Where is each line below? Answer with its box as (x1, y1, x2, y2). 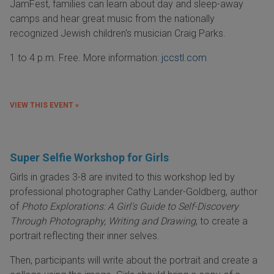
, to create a (196, 215, 248, 228)
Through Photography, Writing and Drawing (10, 215, 196, 228)
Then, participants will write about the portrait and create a (10, 254, 257, 267)
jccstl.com (161, 52, 207, 64)
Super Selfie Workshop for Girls (10, 151, 169, 165)
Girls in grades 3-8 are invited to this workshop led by (10, 171, 235, 183)
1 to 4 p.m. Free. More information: (10, 52, 161, 64)
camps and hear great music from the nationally (10, 13, 215, 25)
